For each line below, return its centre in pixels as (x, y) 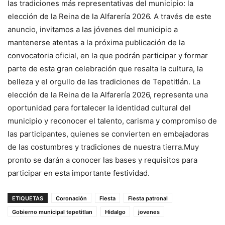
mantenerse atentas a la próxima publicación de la (96, 42)
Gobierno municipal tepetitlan (52, 212)
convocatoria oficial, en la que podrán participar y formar (108, 55)
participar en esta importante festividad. (79, 173)
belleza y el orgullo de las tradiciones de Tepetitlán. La (104, 82)
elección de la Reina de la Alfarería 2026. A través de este (109, 16)
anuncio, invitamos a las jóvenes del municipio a (93, 29)
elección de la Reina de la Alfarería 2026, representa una (108, 95)
